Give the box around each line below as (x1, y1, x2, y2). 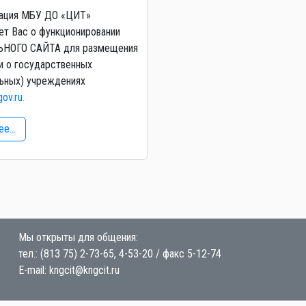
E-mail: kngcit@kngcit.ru (18, 264, 120, 277)
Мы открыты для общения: (18, 231, 138, 245)
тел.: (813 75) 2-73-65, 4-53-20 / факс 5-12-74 (18, 247, 221, 261)
